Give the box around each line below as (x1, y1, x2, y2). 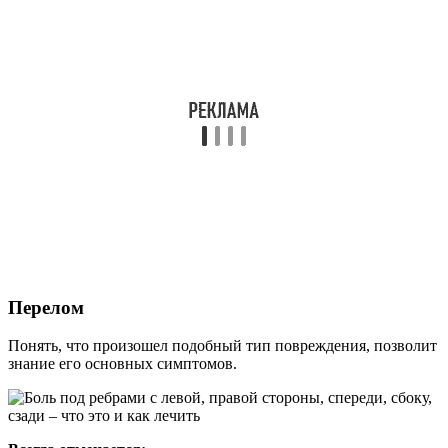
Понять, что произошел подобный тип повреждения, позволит (8, 337, 437, 355)
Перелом (8, 296, 84, 318)
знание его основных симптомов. (8, 355, 237, 373)
